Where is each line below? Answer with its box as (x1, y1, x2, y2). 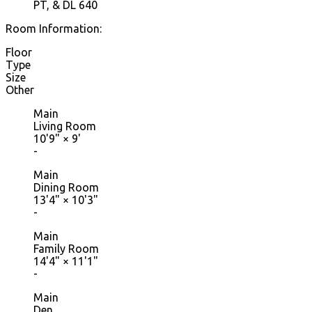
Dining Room (33, 181, 99, 194)
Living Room (33, 120, 96, 133)
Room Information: (6, 22, 102, 36)
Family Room (33, 242, 99, 256)
